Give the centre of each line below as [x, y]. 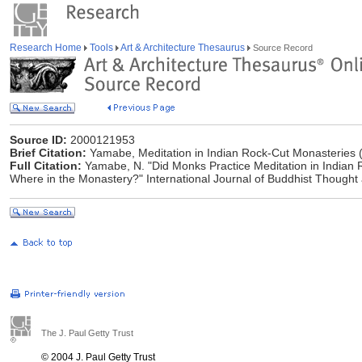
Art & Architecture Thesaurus [183, 48]
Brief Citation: [48, 153]
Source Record [282, 48]
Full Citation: [46, 166]
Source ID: [38, 140]
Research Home [47, 48]
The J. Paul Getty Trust [87, 333]
